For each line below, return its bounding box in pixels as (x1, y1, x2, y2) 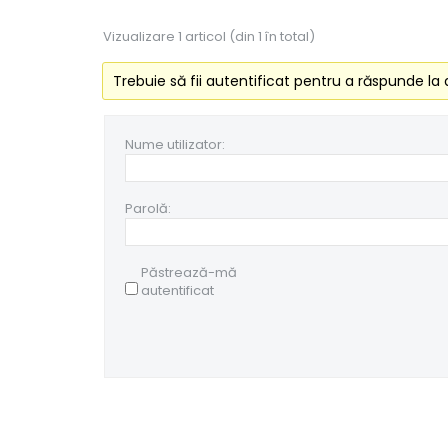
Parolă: (125, 198, 171, 218)
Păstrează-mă (141, 262, 237, 282)
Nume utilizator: (125, 134, 225, 154)
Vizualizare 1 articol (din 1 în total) (103, 26, 315, 46)
